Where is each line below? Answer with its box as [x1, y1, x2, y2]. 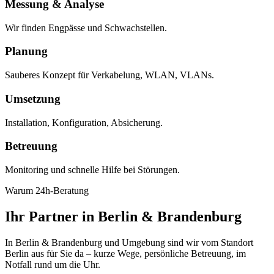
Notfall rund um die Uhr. [5, 259, 100, 270]
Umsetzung [5, 92, 61, 105]
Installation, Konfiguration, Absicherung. [5, 117, 163, 128]
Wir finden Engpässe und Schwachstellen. [5, 22, 167, 33]
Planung [5, 45, 48, 58]
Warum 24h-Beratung [5, 185, 89, 196]
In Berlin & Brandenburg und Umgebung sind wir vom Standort [5, 237, 253, 248]
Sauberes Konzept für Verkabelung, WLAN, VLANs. [5, 70, 214, 81]
